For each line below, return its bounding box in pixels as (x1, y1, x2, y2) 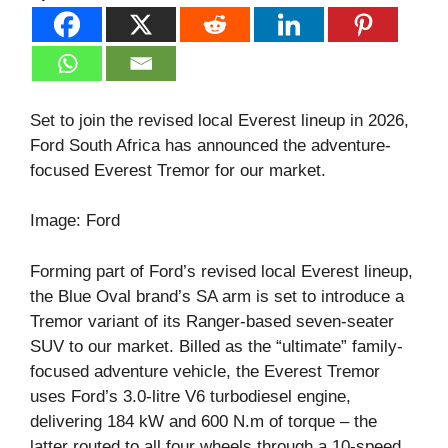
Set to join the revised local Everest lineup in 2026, (30, 110, 409, 130)
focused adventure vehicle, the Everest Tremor (30, 361, 380, 381)
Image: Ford (30, 211, 120, 231)
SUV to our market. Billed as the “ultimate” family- (30, 336, 403, 356)
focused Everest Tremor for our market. (30, 160, 326, 180)
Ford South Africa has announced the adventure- (30, 135, 391, 155)
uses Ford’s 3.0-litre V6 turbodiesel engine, (30, 386, 351, 406)
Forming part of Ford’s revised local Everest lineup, (30, 261, 413, 281)
